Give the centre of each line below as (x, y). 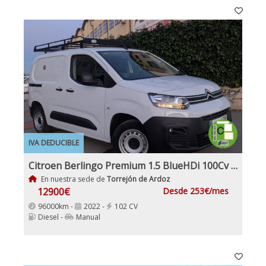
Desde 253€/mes (196, 191)
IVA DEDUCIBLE (54, 142)
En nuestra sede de (73, 179)
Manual (88, 217)
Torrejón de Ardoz (138, 179)
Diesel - (51, 217)
